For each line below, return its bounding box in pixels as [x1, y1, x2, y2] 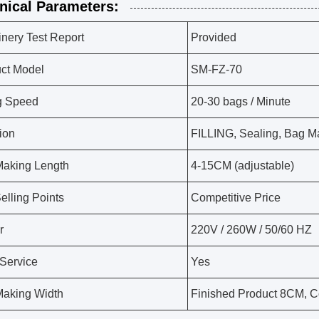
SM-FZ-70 [191, 63, 242, 75]
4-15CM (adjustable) [191, 159, 294, 172]
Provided [191, 31, 236, 43]
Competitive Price [191, 192, 281, 204]
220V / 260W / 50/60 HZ [191, 224, 312, 236]
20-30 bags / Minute [191, 95, 291, 108]
